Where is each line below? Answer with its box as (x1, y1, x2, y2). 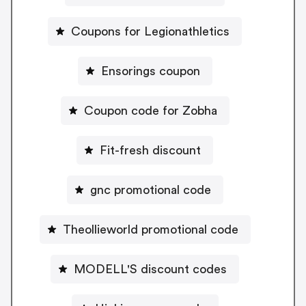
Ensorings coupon (100, 64, 200, 77)
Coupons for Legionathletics (71, 25, 229, 38)
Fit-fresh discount (100, 143, 201, 156)
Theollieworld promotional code (62, 223, 238, 236)
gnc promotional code (89, 183, 211, 196)
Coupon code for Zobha (83, 104, 217, 117)
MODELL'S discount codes (74, 262, 227, 275)
